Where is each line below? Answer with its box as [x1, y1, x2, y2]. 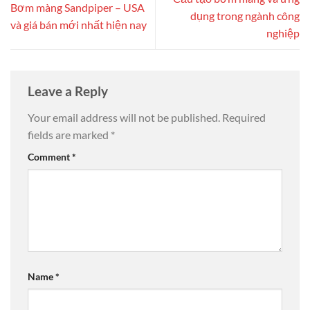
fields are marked [28, 128, 111, 142]
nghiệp [266, 26, 300, 40]
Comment [28, 151, 72, 163]
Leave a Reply [28, 83, 111, 100]
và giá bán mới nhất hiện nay [10, 17, 147, 31]
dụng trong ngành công [190, 9, 300, 23]
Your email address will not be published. [28, 111, 220, 125]
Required [222, 111, 266, 125]
